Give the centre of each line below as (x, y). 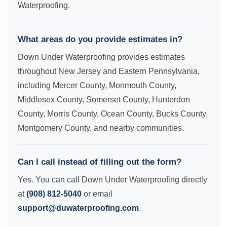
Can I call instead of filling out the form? (100, 162)
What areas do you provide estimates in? (100, 39)
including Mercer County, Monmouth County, (97, 85)
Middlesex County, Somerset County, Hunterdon (104, 100)
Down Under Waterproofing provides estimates (101, 57)
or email (97, 194)
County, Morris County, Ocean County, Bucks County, (113, 114)
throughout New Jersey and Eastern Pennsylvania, (109, 71)
